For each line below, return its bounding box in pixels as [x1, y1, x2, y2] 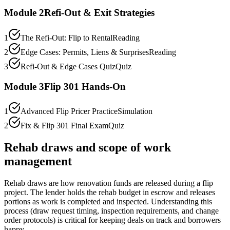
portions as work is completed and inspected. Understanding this [4, 197, 212, 206]
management [4, 155, 72, 168]
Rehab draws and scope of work [4, 141, 171, 155]
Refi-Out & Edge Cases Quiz [21, 62, 116, 71]
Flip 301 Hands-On [44, 81, 126, 92]
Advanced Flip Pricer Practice [21, 107, 118, 116]
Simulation [118, 107, 152, 116]
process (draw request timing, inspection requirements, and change [4, 206, 219, 216]
